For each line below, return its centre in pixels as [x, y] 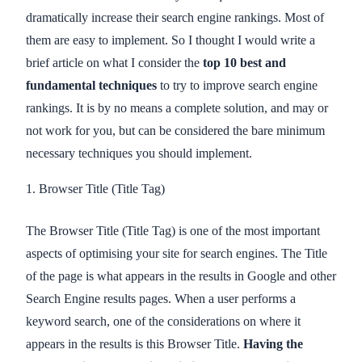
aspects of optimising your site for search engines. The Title [177, 253]
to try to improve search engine [237, 85]
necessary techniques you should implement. [139, 153]
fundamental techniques [91, 85]
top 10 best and [244, 62]
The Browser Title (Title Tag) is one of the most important [173, 230]
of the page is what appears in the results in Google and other [181, 276]
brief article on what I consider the [114, 62]
